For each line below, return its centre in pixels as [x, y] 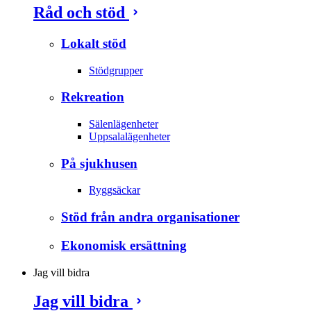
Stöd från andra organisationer [150, 217]
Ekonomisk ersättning [124, 245]
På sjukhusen [99, 163]
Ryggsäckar [115, 190]
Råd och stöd [81, 12]
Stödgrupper [116, 70]
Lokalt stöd [94, 43]
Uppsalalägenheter [129, 136]
